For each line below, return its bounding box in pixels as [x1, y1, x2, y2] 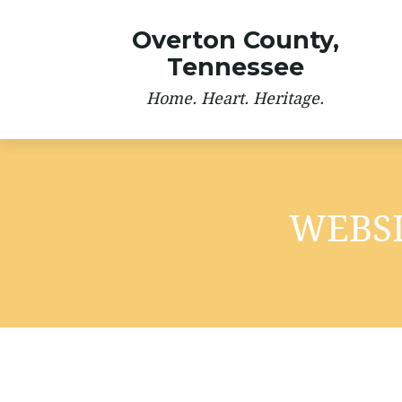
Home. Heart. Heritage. [146, 89, 325, 108]
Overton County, [131, 25, 339, 55]
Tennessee [166, 52, 304, 82]
